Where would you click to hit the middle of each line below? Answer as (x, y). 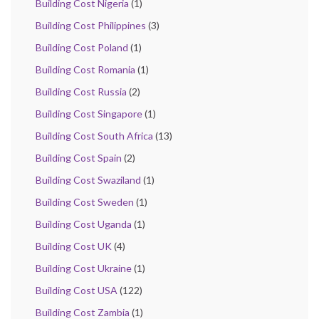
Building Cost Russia (81, 91)
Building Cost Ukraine (84, 268)
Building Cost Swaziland (88, 179)
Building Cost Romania (85, 69)
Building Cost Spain (79, 157)
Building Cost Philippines (91, 25)
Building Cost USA (77, 290)
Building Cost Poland (82, 47)
